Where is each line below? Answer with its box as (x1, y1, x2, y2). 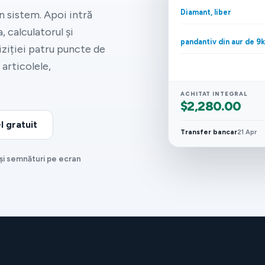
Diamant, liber (180, 7, 231, 17)
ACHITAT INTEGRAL (180, 90, 248, 97)
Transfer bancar (180, 127, 237, 136)
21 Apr (237, 128, 257, 136)
